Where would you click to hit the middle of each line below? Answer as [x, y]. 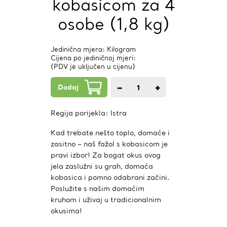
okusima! [66, 211]
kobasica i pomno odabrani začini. [110, 177]
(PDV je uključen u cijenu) [93, 67]
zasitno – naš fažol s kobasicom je [109, 144]
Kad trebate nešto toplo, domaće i [110, 133]
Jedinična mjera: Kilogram [93, 49]
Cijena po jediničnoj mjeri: [93, 58]
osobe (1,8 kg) [113, 24]
